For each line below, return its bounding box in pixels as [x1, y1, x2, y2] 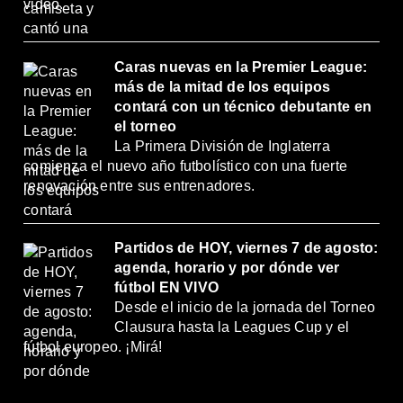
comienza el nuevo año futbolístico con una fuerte [23, 157, 347, 174]
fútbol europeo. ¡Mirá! [23, 339, 163, 355]
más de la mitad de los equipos [114, 78, 331, 94]
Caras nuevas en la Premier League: [114, 58, 367, 75]
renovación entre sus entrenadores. [23, 177, 255, 193]
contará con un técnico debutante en [114, 98, 372, 114]
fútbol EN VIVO [114, 280, 219, 296]
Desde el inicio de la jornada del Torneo [114, 300, 376, 316]
